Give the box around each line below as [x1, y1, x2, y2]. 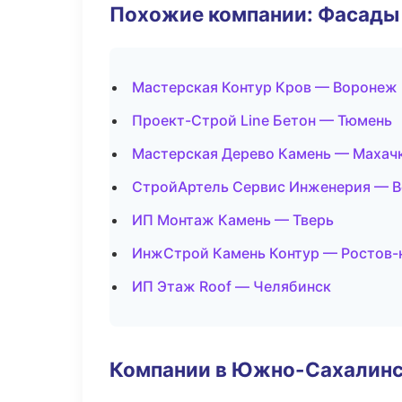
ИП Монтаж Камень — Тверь [132, 211, 334, 229]
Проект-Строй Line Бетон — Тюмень [132, 111, 392, 129]
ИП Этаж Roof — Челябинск [132, 277, 331, 295]
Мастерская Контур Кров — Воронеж [132, 78, 398, 96]
